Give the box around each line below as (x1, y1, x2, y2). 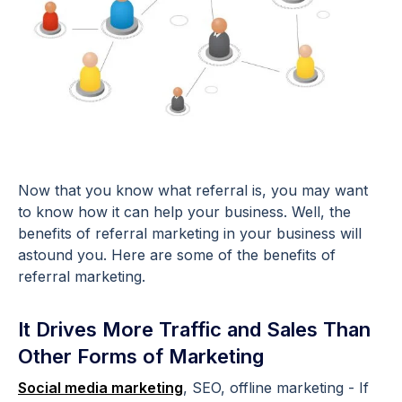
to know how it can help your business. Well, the (18, 203, 351, 222)
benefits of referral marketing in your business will (18, 224, 362, 243)
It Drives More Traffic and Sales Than (18, 318, 371, 342)
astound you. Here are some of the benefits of (18, 246, 336, 265)
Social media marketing (18, 379, 183, 398)
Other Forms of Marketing (18, 345, 264, 369)
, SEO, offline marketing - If (183, 379, 369, 398)
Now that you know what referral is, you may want (18, 181, 368, 200)
